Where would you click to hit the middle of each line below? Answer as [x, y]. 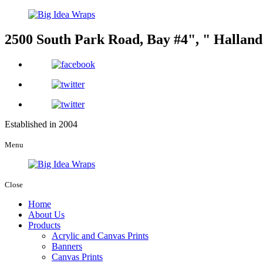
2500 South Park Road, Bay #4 [96, 39]
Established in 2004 [41, 124]
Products [44, 225]
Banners [67, 246]
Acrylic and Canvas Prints [100, 235]
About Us [46, 214]
